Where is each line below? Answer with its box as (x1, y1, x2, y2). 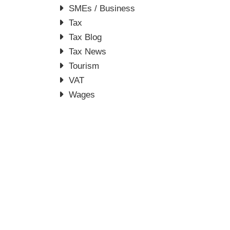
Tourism (69, 61, 100, 71)
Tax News (69, 47, 107, 56)
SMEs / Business (69, 4, 136, 13)
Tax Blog (69, 32, 102, 42)
